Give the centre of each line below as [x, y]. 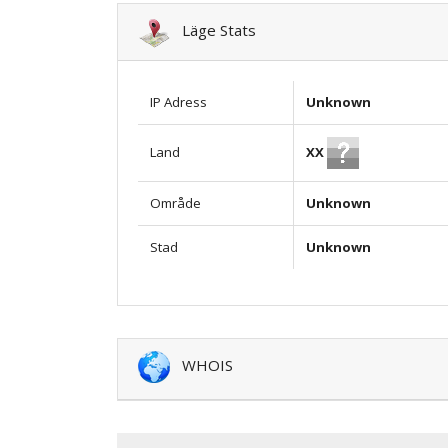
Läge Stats [213, 29]
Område [175, 202]
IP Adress [178, 101]
